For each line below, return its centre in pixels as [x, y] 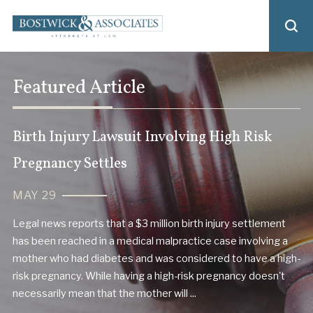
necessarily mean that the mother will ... [104, 294]
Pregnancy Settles [70, 163]
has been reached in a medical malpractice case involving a [150, 241]
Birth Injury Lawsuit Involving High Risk [142, 137]
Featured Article [79, 88]
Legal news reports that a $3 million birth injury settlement [149, 224]
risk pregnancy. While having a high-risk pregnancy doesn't [148, 276]
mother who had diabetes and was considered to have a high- [156, 259]
